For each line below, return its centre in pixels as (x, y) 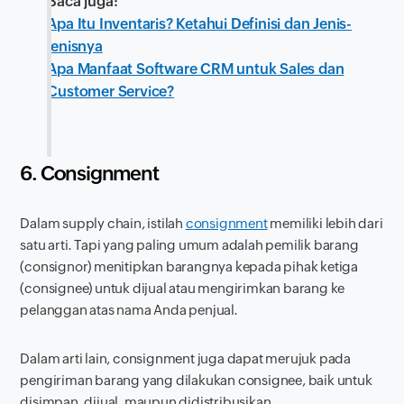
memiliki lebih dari (325, 223)
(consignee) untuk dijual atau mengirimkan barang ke (183, 288)
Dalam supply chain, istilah (103, 223)
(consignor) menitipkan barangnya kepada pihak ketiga (189, 266)
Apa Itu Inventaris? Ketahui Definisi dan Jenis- (200, 23)
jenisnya (75, 46)
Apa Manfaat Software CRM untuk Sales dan (196, 69)
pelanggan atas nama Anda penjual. (129, 309)
